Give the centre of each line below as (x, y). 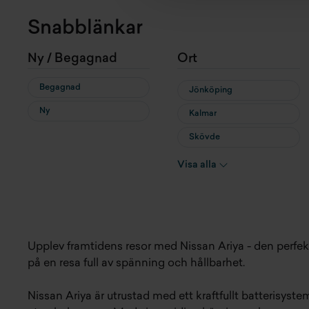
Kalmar (203, 113)
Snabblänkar (85, 29)
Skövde (205, 137)
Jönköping (211, 90)
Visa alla (197, 165)
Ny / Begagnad (72, 59)
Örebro (203, 160)
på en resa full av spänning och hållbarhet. (136, 263)
